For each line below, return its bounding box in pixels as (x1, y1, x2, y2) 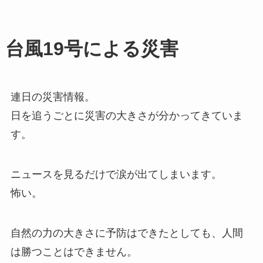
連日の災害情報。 (10, 91, 95, 103)
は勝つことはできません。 (10, 246, 137, 258)
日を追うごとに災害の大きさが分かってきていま (10, 110, 243, 122)
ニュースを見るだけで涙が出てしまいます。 (10, 168, 222, 181)
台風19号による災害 (5, 38, 178, 60)
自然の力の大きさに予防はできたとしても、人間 (10, 227, 243, 240)
